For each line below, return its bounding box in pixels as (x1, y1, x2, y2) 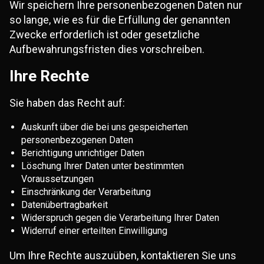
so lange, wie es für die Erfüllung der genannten (9, 14, 230, 26)
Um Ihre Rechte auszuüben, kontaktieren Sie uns (9, 249, 236, 262)
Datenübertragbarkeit (21, 199, 108, 210)
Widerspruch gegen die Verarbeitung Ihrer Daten (21, 212, 219, 223)
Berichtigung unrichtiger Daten (21, 147, 144, 159)
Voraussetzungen (21, 173, 94, 184)
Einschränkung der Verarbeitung (21, 186, 151, 197)
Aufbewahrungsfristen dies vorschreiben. (9, 43, 204, 55)
